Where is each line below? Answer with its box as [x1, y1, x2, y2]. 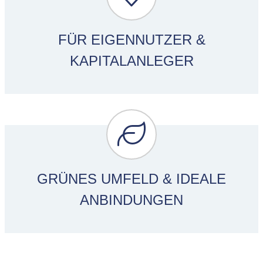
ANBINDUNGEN [80, 192, 183, 208]
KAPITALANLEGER [69, 52, 194, 69]
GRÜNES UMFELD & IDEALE [37, 171, 226, 187]
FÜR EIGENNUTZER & [58, 31, 205, 48]
